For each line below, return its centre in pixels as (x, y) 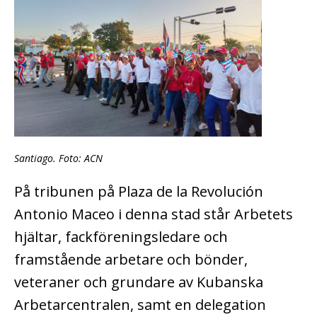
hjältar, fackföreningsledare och (121, 236)
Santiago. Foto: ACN (58, 158)
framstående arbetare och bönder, (131, 259)
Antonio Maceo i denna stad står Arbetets (154, 214)
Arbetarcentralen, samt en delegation (140, 304)
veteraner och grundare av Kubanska (139, 282)
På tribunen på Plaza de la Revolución (139, 191)
